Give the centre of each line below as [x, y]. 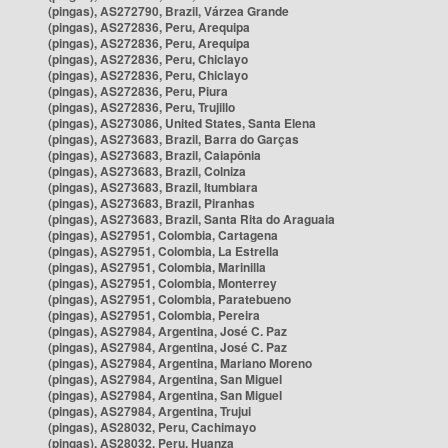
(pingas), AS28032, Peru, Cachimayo [152, 427]
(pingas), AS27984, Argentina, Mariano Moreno [180, 363]
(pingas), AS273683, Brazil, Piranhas [151, 203]
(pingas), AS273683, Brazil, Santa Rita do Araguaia [191, 219]
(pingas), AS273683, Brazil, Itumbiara [153, 187]
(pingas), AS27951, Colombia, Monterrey [162, 283]
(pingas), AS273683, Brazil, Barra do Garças [173, 139]
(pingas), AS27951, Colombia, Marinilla [157, 267]
